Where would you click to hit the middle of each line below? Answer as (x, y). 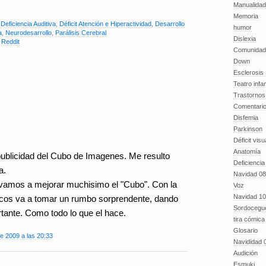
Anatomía (247, 151)
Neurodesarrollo (28, 33)
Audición (246, 253)
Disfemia (246, 118)
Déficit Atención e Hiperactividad (105, 24)
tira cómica (249, 219)
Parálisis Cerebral (81, 33)
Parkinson (248, 129)
